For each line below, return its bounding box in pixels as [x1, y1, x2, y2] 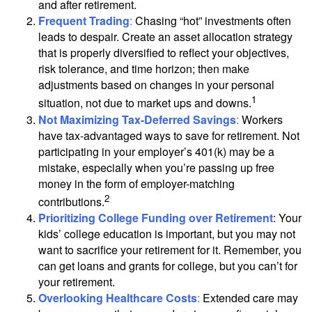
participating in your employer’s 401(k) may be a [38, 143, 274, 159]
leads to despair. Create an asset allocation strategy [38, 29, 292, 45]
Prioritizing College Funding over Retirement [38, 209, 273, 226]
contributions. [38, 193, 104, 210]
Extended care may [200, 289, 298, 306]
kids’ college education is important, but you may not [38, 225, 295, 242]
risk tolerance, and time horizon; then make [38, 61, 249, 77]
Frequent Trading [38, 13, 130, 29]
